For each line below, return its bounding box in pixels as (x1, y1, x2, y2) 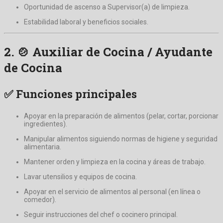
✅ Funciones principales (4, 86, 137, 101)
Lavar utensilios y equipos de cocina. (24, 172, 137, 181)
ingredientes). (24, 119, 67, 128)
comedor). (24, 195, 56, 204)
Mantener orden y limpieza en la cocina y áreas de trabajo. (24, 157, 206, 166)
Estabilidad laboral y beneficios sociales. (24, 17, 148, 26)
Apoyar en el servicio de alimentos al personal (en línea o (24, 187, 201, 196)
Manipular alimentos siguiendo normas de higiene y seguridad (24, 134, 218, 143)
